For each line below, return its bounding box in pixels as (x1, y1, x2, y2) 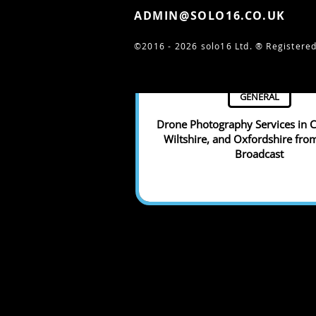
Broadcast (235, 147, 284, 162)
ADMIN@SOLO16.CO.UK (134, 8, 286, 23)
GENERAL (239, 90, 279, 104)
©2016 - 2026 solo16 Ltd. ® (134, 40, 264, 51)
